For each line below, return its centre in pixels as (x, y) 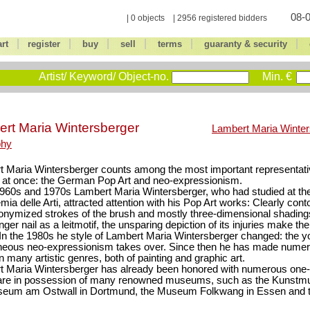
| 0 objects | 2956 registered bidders (197, 18)
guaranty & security (245, 44)
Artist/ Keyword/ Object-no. (104, 76)
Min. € (277, 76)
